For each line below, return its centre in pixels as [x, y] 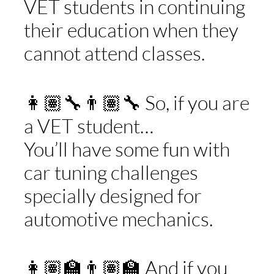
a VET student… [88, 125]
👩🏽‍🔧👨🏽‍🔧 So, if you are [136, 102]
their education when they [131, 30]
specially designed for [113, 195]
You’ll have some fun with [127, 149]
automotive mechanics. [118, 218]
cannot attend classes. [114, 53]
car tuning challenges [111, 172]
